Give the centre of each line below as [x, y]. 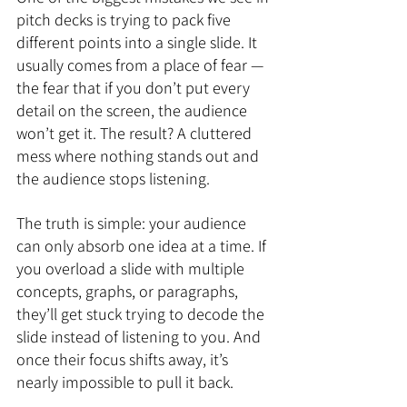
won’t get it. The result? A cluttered [136, 133]
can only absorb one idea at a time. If [143, 246]
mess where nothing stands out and [139, 156]
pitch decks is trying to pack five [125, 20]
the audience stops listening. [113, 179]
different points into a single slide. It [139, 42]
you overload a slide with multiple [132, 268]
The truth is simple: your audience [133, 223]
